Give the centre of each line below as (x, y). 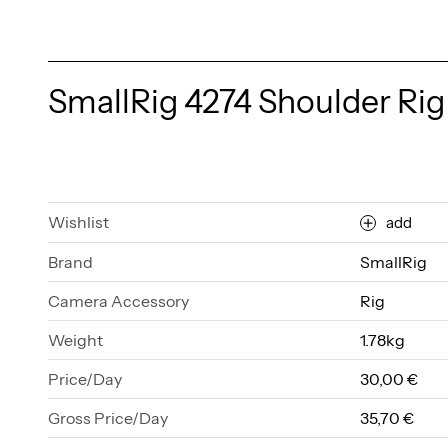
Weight (75, 339)
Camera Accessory (118, 300)
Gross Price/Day (108, 417)
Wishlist (78, 221)
